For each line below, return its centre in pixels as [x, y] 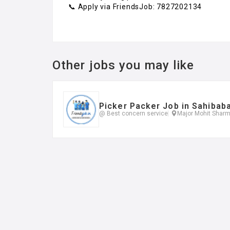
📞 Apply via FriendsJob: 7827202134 [135, 6]
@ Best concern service [133, 113]
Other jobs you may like [123, 65]
